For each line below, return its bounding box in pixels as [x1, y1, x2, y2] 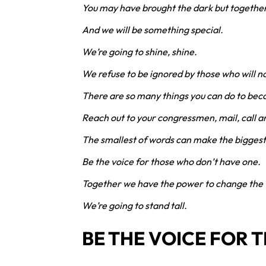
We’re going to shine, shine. [82, 46, 197, 58]
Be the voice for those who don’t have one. [82, 156, 261, 168]
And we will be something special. [82, 24, 223, 36]
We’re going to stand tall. [82, 199, 187, 212]
